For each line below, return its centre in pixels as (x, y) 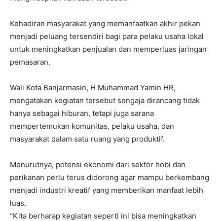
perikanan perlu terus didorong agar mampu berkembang (110, 177)
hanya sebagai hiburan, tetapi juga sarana (82, 113)
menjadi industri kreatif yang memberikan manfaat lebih (107, 190)
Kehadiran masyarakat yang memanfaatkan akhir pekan (105, 23)
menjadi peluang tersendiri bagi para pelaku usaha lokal (107, 36)
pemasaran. (30, 62)
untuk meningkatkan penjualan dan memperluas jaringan (108, 49)
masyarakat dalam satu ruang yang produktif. (87, 139)
